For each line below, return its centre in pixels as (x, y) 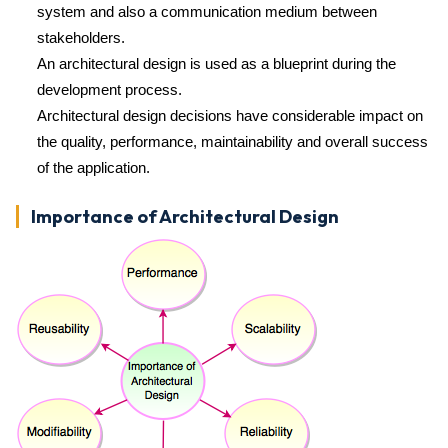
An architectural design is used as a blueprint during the (216, 63)
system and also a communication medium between (207, 11)
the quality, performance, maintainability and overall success (232, 141)
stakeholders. (81, 37)
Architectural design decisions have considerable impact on (230, 115)
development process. (109, 89)
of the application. (93, 167)
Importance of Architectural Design (185, 216)
